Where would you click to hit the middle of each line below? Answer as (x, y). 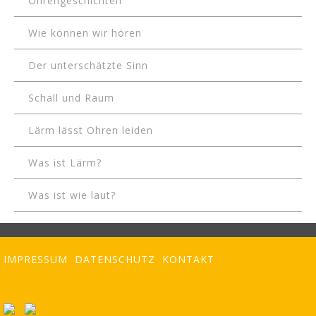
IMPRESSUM (36, 259)
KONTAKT (188, 259)
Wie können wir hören (85, 32)
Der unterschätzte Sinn (88, 65)
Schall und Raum (71, 97)
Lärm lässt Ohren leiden (91, 130)
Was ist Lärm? (65, 162)
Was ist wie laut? (72, 195)
